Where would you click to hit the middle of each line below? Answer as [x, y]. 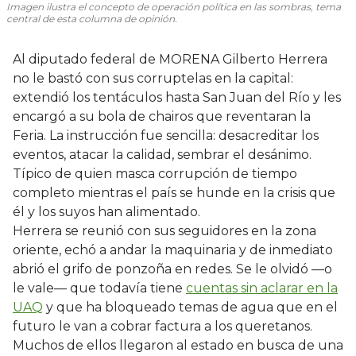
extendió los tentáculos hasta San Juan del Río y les [177, 98]
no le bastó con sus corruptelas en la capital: [153, 79]
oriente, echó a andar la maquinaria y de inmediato [173, 250]
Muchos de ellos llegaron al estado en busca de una [178, 346]
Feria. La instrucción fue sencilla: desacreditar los [166, 136]
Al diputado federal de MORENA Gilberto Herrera [170, 60]
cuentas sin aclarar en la [262, 288]
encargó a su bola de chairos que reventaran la [162, 117]
